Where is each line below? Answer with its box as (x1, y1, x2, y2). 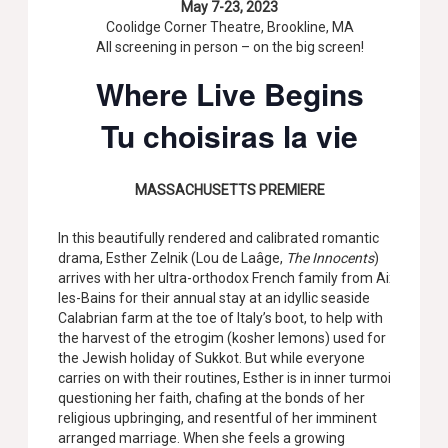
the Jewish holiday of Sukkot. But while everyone (58, 349, 366, 366)
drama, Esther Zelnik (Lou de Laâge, (58, 249, 287, 266)
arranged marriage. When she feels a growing (58, 429, 346, 446)
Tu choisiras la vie (101, 114, 359, 158)
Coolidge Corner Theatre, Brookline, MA (105, 19, 354, 36)
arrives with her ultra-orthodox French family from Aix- (58, 269, 402, 286)
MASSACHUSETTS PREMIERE (134, 181, 325, 198)
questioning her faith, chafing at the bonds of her (58, 389, 366, 406)
